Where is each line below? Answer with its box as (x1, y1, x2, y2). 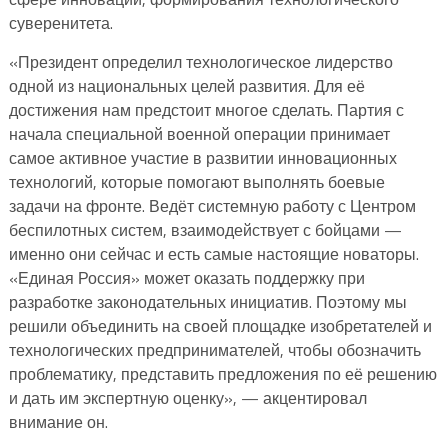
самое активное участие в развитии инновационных (8, 145, 397, 170)
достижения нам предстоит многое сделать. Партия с (8, 97, 404, 122)
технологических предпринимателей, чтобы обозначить (8, 337, 421, 362)
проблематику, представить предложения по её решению (8, 361, 437, 386)
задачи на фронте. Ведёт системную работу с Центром (8, 193, 416, 218)
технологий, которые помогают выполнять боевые (8, 169, 385, 194)
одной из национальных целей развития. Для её (8, 73, 365, 98)
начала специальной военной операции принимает (8, 121, 390, 146)
